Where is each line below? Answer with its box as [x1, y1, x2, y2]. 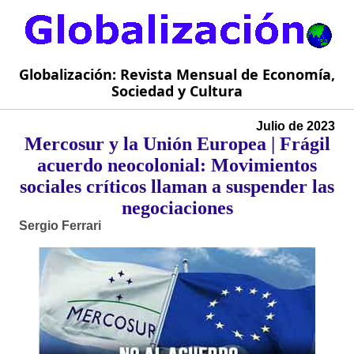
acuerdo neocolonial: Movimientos [37, 155, 317, 176]
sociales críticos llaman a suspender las [20, 176, 334, 198]
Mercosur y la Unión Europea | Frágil [24, 134, 330, 155]
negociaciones [121, 198, 233, 219]
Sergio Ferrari [19, 219, 101, 233]
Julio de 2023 [256, 119, 335, 134]
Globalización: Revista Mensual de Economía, [19, 65, 335, 85]
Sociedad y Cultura [111, 81, 243, 101]
